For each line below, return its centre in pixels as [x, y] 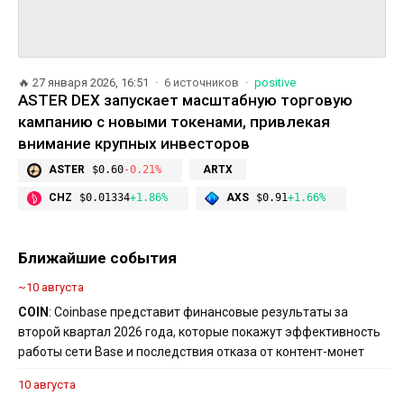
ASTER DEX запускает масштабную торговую [185, 100]
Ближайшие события [97, 257]
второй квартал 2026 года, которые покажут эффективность [199, 331]
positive [275, 82]
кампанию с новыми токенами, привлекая [174, 121]
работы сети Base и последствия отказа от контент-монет [191, 351]
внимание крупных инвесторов [134, 143]
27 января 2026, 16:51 [92, 82]
